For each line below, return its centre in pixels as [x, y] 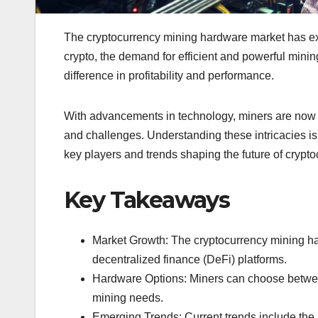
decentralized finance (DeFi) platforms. [190, 259]
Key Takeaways [147, 200]
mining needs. [128, 297]
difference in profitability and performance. [169, 76]
